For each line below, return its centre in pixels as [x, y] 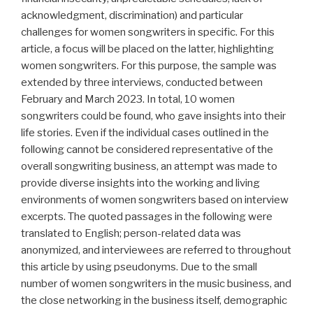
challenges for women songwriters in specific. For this [148, 32]
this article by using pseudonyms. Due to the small [139, 267]
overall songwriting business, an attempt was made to [149, 167]
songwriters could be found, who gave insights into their [153, 116]
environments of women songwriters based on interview [155, 200]
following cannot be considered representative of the [147, 150]
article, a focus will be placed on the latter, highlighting [147, 49]
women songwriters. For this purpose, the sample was [149, 66]
